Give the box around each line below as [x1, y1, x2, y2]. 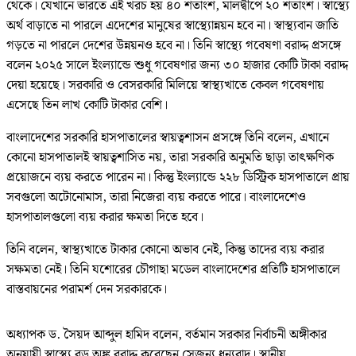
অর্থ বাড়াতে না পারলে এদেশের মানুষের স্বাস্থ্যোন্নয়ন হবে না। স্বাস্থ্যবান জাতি [6, 16, 339, 37]
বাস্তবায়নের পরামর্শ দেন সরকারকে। [6, 280, 167, 300]
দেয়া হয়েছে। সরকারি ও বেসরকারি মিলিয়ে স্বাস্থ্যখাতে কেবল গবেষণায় [6, 75, 324, 96]
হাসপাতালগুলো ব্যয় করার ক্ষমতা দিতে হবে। [6, 207, 203, 228]
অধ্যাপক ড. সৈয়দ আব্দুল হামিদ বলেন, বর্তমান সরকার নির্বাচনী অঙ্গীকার [6, 325, 327, 346]
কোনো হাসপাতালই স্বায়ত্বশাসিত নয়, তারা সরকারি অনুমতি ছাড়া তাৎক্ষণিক [6, 148, 334, 168]
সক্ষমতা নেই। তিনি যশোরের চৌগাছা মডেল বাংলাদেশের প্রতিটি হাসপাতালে [6, 260, 340, 281]
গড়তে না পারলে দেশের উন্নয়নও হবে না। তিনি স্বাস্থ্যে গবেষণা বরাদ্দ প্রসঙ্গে [6, 36, 341, 56]
